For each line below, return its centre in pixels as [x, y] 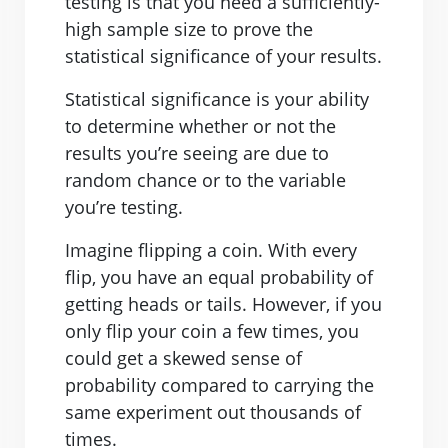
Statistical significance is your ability [217, 99]
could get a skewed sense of [183, 358]
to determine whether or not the [200, 126]
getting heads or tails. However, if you [223, 304]
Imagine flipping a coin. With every [211, 250]
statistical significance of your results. [223, 56]
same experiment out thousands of [213, 412]
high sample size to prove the [189, 29]
